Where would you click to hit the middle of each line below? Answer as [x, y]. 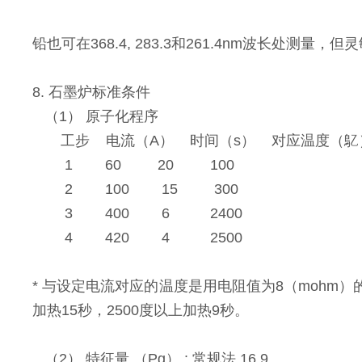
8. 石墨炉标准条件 [92, 92]
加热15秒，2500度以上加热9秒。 [141, 310]
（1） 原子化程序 [96, 116]
